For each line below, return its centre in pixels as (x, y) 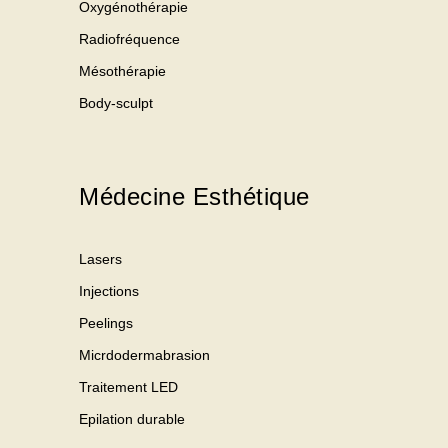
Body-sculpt (116, 102)
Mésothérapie (122, 70)
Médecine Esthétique (194, 196)
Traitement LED (128, 386)
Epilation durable (132, 418)
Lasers (100, 258)
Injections (109, 290)
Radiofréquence (129, 38)
